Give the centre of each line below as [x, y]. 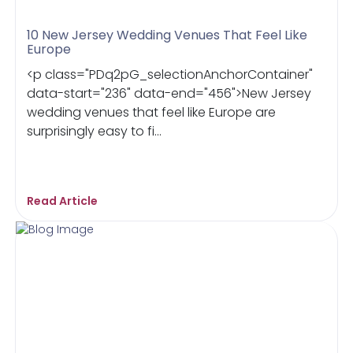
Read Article [63, 201]
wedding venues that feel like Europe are [152, 112]
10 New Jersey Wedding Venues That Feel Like [167, 35]
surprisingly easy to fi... [95, 131]
